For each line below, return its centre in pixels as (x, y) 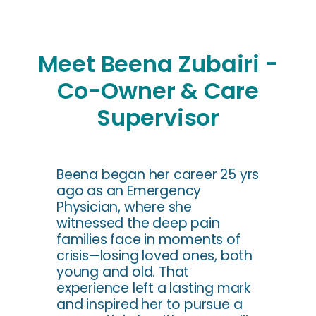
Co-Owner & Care (158, 90)
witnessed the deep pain (138, 223)
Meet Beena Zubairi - (158, 63)
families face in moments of (148, 239)
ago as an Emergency (129, 190)
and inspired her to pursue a (150, 304)
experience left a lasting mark (154, 288)
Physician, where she (124, 207)
